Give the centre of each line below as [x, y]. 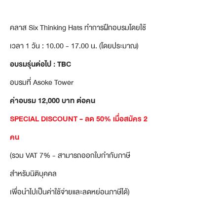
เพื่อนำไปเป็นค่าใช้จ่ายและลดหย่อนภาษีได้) [70, 192]
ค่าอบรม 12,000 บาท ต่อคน [53, 101]
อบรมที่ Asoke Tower [42, 82]
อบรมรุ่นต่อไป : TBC [40, 64]
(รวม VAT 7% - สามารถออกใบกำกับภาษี [70, 155]
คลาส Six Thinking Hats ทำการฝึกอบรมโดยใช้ [78, 28]
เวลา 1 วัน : [28, 46]
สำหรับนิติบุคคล [33, 174]
